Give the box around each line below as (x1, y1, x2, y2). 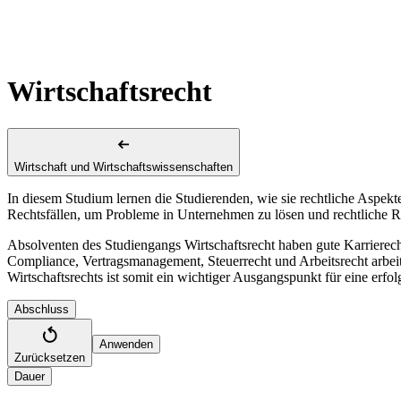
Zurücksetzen (14, 350, 85, 364)
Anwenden (99, 337, 153, 351)
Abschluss (14, 302, 69, 316)
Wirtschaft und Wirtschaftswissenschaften (14, 159, 233, 174)
